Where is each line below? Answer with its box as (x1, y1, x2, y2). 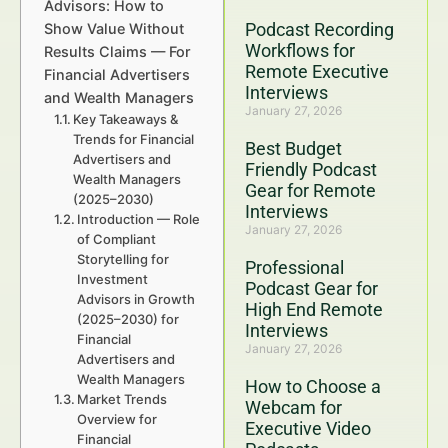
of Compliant (77, 231, 157, 247)
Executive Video (245, 418, 371, 439)
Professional (245, 257, 344, 278)
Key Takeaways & (73, 111, 179, 127)
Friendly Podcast (245, 159, 377, 180)
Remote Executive (245, 61, 389, 82)
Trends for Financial (73, 131, 195, 147)
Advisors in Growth (77, 291, 196, 307)
